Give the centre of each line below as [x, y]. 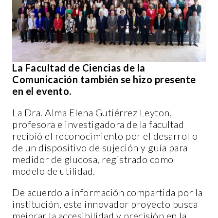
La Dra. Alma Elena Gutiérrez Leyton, [92, 112]
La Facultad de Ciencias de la [79, 67]
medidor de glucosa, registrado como [93, 159]
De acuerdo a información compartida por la [107, 192]
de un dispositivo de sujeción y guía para [100, 147]
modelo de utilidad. [54, 171]
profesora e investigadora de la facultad [98, 124]
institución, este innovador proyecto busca [105, 204]
